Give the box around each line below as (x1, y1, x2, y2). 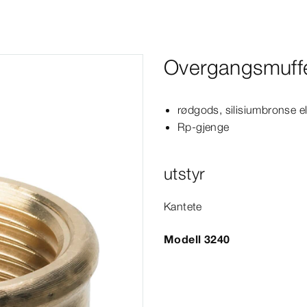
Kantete (164, 199, 202, 213)
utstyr (164, 164, 206, 184)
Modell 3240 (164, 232, 230, 246)
